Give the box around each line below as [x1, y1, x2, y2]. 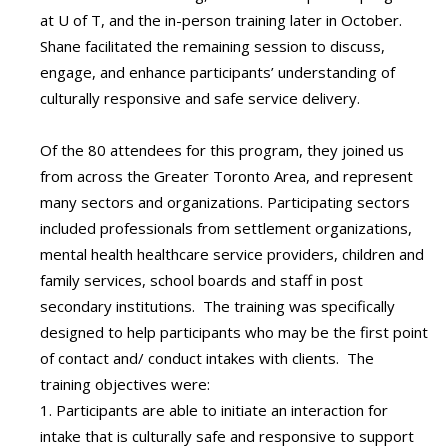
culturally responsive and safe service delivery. [40, 88, 364, 109]
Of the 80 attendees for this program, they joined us [40, 140, 404, 161]
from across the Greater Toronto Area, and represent [40, 166, 413, 187]
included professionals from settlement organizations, [40, 218, 412, 239]
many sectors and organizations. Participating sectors [40, 192, 410, 213]
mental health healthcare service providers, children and [40, 244, 424, 265]
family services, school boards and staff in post [40, 270, 363, 291]
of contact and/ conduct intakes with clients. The [40, 348, 374, 369]
